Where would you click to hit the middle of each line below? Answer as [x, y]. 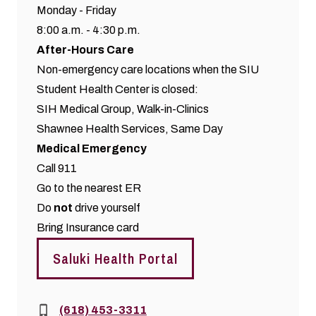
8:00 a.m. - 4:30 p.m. [89, 30]
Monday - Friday [77, 10]
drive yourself [107, 207]
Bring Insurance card [88, 227]
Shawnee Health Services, [104, 128]
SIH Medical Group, [87, 109]
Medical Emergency [92, 148]
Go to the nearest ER [89, 188]
